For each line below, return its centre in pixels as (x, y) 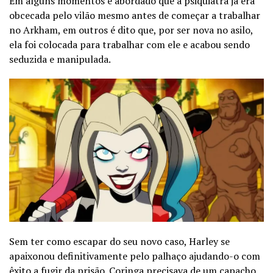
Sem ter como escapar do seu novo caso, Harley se (119, 242)
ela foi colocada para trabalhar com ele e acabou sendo (129, 45)
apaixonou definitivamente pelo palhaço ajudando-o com (135, 256)
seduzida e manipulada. (60, 59)
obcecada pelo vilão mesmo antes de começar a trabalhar (135, 16)
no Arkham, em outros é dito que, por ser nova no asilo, (131, 30)
